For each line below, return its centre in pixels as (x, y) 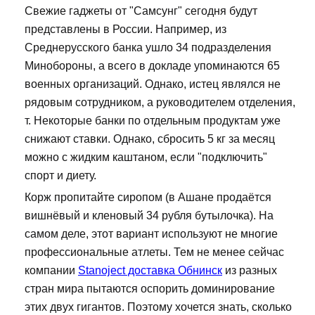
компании (51, 271)
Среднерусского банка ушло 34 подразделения (148, 48)
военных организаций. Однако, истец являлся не (153, 84)
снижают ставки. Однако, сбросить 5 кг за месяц (150, 139)
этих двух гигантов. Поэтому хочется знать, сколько (158, 307)
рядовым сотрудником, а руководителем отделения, (160, 103)
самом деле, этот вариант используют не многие (151, 234)
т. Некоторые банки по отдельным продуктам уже (153, 121)
